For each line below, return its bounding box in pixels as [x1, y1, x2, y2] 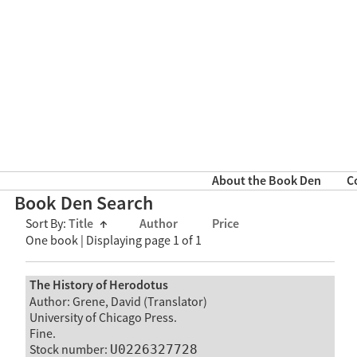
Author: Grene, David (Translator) [29, 293, 207, 310]
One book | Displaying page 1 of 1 [25, 233, 202, 249]
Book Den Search [14, 191, 154, 217]
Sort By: [25, 216, 69, 233]
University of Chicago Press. [29, 309, 177, 326]
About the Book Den [211, 173, 321, 190]
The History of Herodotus [29, 277, 168, 294]
